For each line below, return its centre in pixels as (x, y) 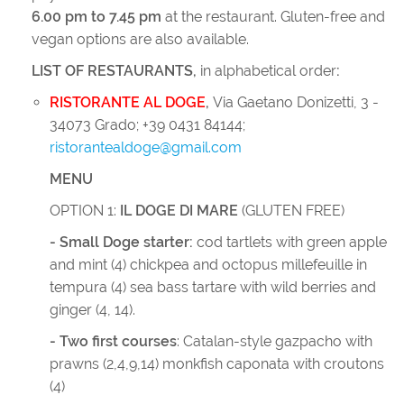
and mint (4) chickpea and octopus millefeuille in (208, 265)
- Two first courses (113, 341)
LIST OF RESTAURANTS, (114, 71)
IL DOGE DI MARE (179, 211)
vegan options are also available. (140, 39)
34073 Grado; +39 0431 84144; (147, 125)
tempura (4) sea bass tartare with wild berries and (213, 287)
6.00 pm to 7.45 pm (98, 17)
